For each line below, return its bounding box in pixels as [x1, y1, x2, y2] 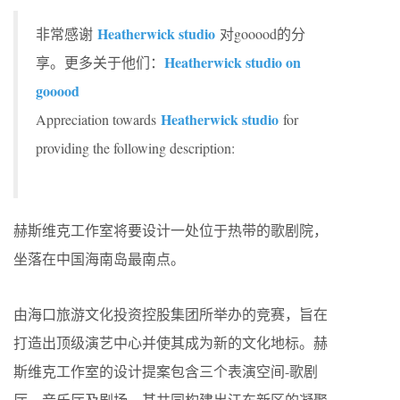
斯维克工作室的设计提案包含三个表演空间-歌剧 [13, 362, 318, 380]
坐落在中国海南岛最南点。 [13, 249, 185, 268]
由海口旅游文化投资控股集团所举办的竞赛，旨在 [13, 304, 328, 323]
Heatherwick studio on [164, 52, 301, 72]
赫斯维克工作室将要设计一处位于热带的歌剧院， [13, 221, 328, 239]
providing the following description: [36, 138, 235, 157]
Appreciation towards [36, 110, 161, 129]
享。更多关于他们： [36, 53, 164, 71]
